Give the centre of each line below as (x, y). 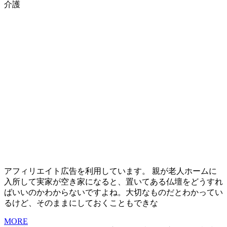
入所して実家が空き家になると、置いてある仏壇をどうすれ (113, 182)
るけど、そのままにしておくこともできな (81, 203)
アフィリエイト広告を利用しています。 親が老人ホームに (110, 171)
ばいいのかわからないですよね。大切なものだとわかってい (113, 193)
